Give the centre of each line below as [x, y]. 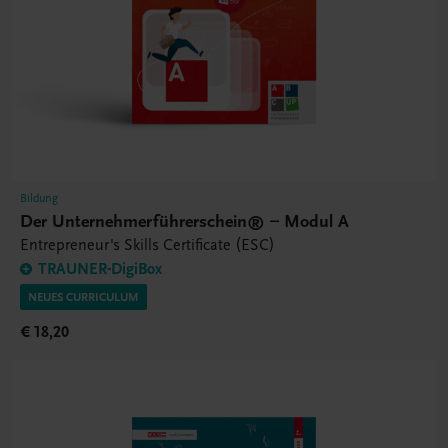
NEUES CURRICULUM [83, 296]
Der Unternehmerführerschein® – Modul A [184, 221]
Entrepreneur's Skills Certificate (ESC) [147, 244]
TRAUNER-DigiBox [100, 268]
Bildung [39, 197]
